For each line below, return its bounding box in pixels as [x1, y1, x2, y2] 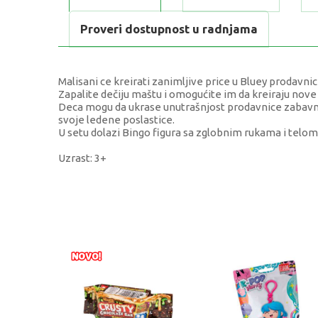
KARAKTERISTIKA [83, 175, 168, 187]
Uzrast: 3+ [58, 152, 106, 165]
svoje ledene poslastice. [58, 114, 175, 126]
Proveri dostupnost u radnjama [80, 22, 258, 36]
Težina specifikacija [83, 240, 178, 253]
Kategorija [83, 207, 134, 220]
